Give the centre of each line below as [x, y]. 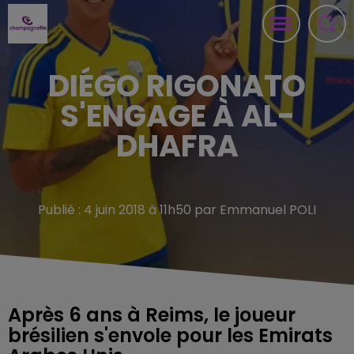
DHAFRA [177, 146]
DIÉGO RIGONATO [177, 86]
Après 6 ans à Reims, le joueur [152, 315]
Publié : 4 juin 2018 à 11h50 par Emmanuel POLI [177, 210]
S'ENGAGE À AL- [177, 116]
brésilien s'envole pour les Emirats [170, 335]
